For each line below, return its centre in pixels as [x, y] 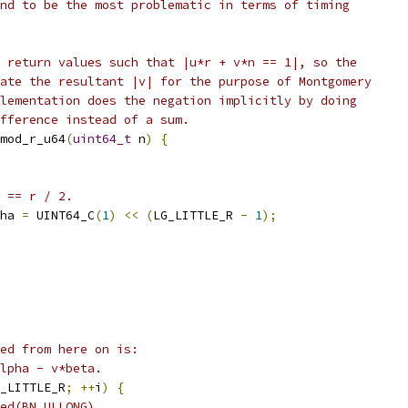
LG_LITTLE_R [197, 215]
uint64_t [102, 139]
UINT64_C [62, 215]
